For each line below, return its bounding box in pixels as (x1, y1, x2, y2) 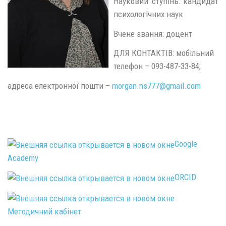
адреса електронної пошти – (8, 80, 112, 91)
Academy (8, 152, 38, 163)
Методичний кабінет (8, 206, 81, 216)
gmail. (166, 80, 187, 91)
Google (175, 139, 197, 149)
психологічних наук (114, 9, 183, 19)
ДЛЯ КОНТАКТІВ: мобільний (114, 48, 214, 58)
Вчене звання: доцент (114, 28, 192, 39)
